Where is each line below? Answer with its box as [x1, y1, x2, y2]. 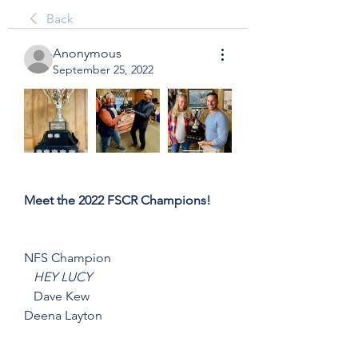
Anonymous [53, 46, 121, 61]
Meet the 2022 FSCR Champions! [24, 193, 211, 208]
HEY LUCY [34, 269, 92, 284]
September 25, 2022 [53, 62, 153, 77]
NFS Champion [24, 250, 111, 265]
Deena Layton [24, 308, 102, 323]
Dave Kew [24, 288, 89, 304]
